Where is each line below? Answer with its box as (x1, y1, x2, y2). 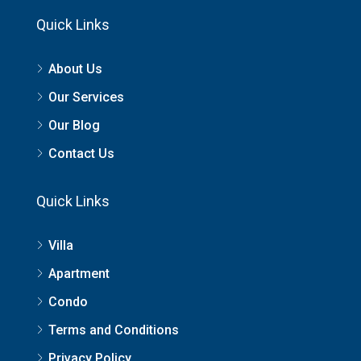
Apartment (48, 266, 110, 281)
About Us (48, 61, 102, 77)
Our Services (48, 89, 124, 105)
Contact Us (48, 146, 114, 161)
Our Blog (48, 118, 100, 133)
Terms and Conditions (48, 322, 179, 338)
